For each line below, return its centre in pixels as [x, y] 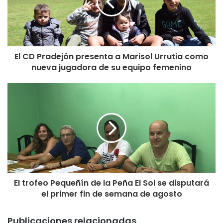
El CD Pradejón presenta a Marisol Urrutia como [111, 56]
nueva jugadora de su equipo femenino [111, 67]
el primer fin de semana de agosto [111, 194]
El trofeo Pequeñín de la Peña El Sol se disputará [111, 183]
